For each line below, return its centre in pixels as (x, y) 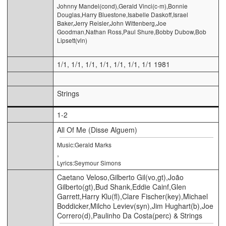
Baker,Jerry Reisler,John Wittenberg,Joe (112, 23)
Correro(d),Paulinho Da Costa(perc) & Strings (130, 215)
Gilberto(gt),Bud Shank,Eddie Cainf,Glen (122, 186)
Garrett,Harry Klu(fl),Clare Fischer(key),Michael (132, 196)
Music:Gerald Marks (84, 144)
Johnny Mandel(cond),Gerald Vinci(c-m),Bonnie (122, 6)
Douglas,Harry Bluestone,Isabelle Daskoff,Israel (123, 14)
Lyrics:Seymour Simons (89, 162)
